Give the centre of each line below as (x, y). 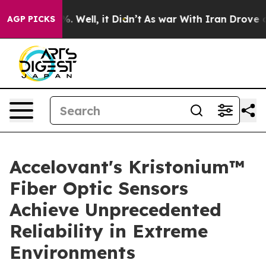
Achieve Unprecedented (115, 210)
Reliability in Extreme (109, 231)
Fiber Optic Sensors (99, 188)
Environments (72, 252)
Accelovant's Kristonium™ (127, 167)
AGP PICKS (31, 19)
